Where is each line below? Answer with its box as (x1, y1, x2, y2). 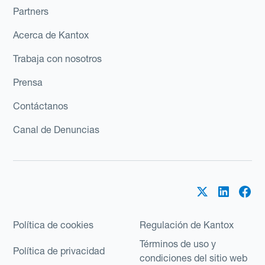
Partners (13, 5, 49, 17)
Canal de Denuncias (13, 123, 100, 135)
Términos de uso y (140, 237, 216, 250)
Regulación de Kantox (140, 218, 234, 231)
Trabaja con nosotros (13, 52, 102, 64)
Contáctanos (13, 99, 69, 112)
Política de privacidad (13, 244, 105, 257)
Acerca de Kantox (13, 28, 89, 41)
